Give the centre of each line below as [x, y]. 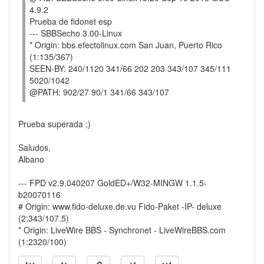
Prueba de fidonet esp [71, 21]
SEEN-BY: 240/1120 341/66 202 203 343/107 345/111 [130, 68]
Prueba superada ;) [55, 124]
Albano [31, 159]
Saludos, [34, 147]
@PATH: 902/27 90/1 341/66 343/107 [99, 92]
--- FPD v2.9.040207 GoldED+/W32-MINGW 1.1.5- [113, 183]
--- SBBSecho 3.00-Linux [76, 33]
